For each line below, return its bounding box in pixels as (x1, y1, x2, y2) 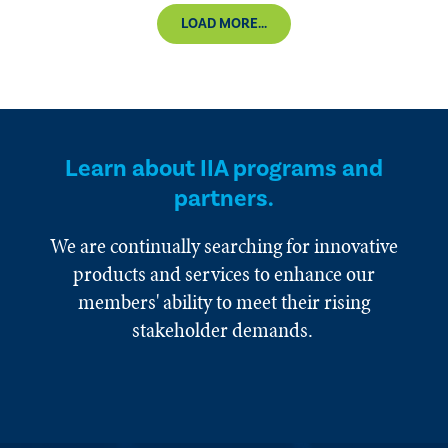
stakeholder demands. (131, 315, 317, 345)
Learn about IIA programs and (65, 153, 383, 184)
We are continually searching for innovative (50, 231, 398, 261)
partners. (174, 183, 274, 214)
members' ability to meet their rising (78, 287, 370, 317)
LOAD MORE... (181, 15, 267, 33)
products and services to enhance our (73, 259, 375, 289)
